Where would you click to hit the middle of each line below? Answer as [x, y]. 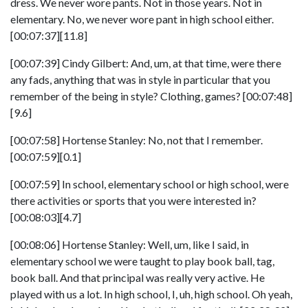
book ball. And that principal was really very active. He [137, 277]
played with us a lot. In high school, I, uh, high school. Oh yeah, [151, 294]
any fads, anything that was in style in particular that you [140, 79]
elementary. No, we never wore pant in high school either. [142, 19]
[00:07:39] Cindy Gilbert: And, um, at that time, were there [146, 63]
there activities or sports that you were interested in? [133, 200]
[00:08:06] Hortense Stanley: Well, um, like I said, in [130, 244]
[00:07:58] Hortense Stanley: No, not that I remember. [136, 140]
